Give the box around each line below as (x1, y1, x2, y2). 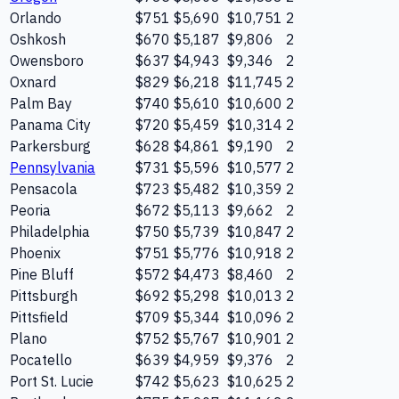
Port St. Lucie (10, 371, 94, 390)
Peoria (10, 200, 51, 219)
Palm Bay (10, 94, 72, 112)
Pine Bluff (10, 265, 74, 283)
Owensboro (10, 51, 84, 69)
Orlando (10, 8, 61, 27)
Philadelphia (10, 222, 90, 240)
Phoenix (10, 243, 61, 262)
